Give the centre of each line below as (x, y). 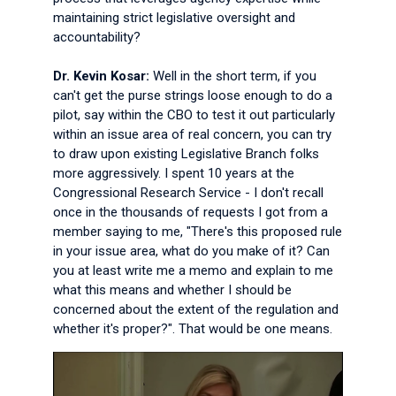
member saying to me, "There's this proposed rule (198, 232)
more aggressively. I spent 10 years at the (174, 173)
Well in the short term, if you (235, 76)
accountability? (97, 37)
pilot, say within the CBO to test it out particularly (194, 115)
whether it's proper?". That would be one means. (193, 329)
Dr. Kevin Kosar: (101, 76)
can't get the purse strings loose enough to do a (193, 95)
